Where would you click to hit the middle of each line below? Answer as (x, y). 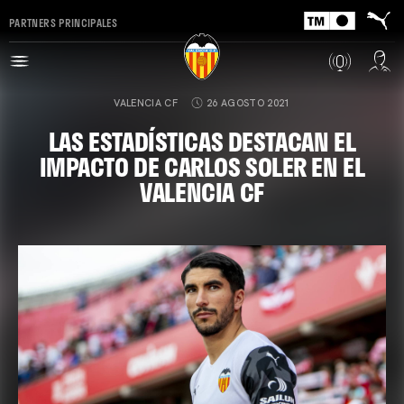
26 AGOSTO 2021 (248, 103)
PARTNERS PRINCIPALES (64, 22)
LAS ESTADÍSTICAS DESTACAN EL (202, 141)
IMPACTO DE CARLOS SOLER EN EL (202, 166)
